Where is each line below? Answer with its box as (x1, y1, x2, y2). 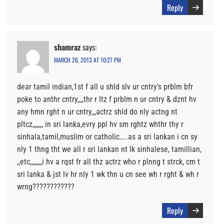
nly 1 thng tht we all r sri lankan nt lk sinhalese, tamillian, (17, 144, 201, 154)
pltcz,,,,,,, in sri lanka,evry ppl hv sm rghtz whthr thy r (17, 119, 183, 129)
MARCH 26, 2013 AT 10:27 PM (54, 55, 121, 64)
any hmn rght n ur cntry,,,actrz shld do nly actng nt (17, 107, 177, 117)
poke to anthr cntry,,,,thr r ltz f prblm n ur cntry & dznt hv (17, 94, 196, 104)
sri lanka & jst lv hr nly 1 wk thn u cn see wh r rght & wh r (17, 169, 199, 179)
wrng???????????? (17, 182, 74, 192)
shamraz (54, 41, 80, 53)
